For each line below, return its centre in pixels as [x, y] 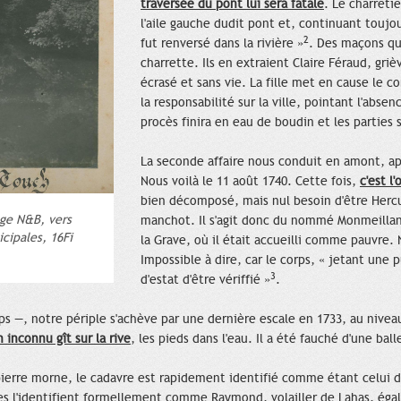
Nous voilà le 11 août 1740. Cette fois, [250, 182]
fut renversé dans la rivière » [222, 44]
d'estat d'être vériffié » [205, 280]
